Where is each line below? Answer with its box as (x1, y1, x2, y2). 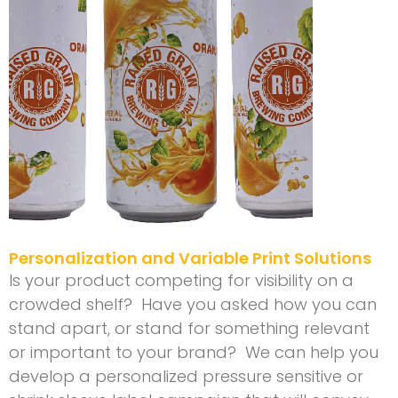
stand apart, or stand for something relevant (9, 317, 370, 340)
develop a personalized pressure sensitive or (9, 365, 363, 388)
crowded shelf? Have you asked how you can (9, 293, 377, 316)
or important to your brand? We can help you (9, 341, 378, 364)
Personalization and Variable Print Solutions (9, 247, 371, 270)
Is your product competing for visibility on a (9, 269, 354, 292)
